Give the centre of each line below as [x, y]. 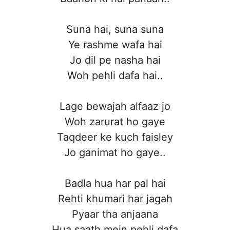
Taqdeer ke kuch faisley [115, 137]
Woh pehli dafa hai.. [115, 76]
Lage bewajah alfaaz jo [115, 107]
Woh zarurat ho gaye [115, 122]
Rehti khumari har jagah [115, 199]
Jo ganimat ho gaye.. [115, 153]
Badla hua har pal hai [115, 184]
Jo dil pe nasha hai [115, 60]
